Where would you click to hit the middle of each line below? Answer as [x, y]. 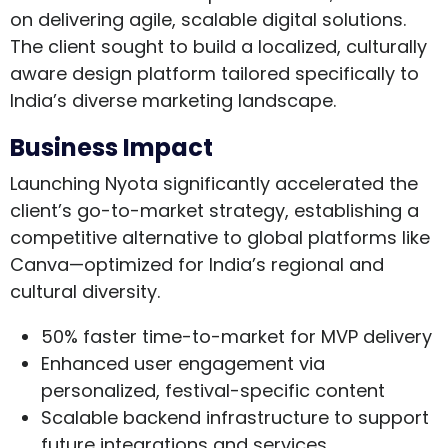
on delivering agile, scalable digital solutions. [208, 19]
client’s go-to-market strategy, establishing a [214, 210]
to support [378, 417]
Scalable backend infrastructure [184, 417]
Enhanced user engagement [167, 363]
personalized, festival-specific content [212, 390]
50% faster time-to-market [162, 336]
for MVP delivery [358, 336]
